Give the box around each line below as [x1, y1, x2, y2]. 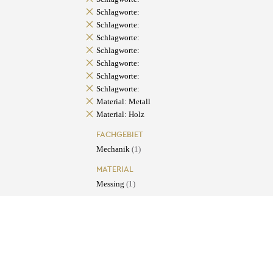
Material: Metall [96, 97, 151, 107]
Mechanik [96, 144, 132, 154]
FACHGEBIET [96, 129, 143, 140]
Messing [96, 179, 126, 189]
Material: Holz [96, 110, 144, 119]
